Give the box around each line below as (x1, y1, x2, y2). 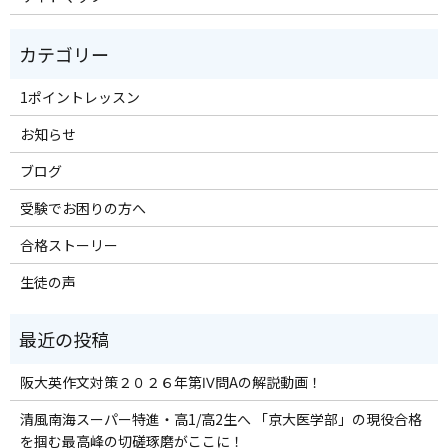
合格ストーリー (19, 234, 118, 255)
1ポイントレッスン (19, 86, 140, 107)
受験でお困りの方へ (19, 197, 146, 218)
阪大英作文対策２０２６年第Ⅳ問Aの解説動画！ (19, 371, 322, 392)
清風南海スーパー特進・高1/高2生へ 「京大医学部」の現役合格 (19, 408, 422, 429)
